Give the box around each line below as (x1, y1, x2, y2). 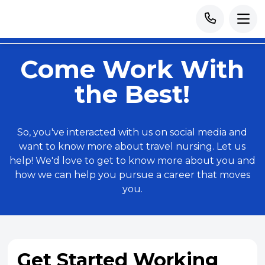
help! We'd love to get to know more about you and (9, 155, 256, 166)
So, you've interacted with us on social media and (17, 127, 248, 138)
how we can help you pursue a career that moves (14, 169, 250, 180)
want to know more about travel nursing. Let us (19, 141, 246, 152)
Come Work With (20, 54, 245, 85)
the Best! (75, 79, 190, 109)
